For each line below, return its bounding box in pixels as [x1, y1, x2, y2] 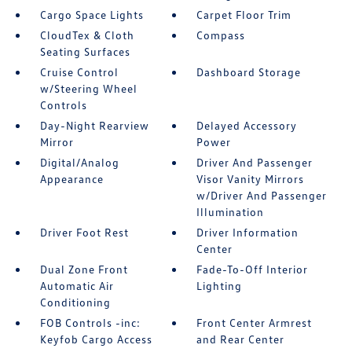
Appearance [39, 172, 104, 185]
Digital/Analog [39, 156, 119, 169]
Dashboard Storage [196, 65, 302, 79]
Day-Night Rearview [39, 119, 149, 132]
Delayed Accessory [196, 119, 298, 132]
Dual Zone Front [39, 262, 128, 276]
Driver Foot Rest [39, 225, 129, 239]
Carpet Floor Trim [196, 8, 292, 21]
